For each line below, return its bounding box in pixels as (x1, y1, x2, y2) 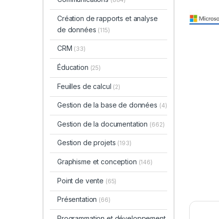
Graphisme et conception (57, 157, 139, 166)
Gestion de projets (57, 138, 118, 147)
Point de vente (57, 176, 106, 185)
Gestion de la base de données (57, 101, 159, 109)
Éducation (57, 63, 90, 72)
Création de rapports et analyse (57, 14, 158, 22)
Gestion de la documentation (57, 119, 150, 128)
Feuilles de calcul (57, 82, 113, 90)
